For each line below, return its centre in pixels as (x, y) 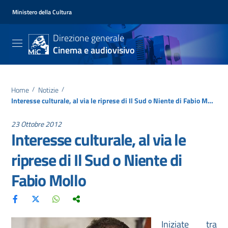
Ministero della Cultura (42, 12)
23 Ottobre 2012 (36, 124)
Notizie (48, 90)
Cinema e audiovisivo (94, 50)
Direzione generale (89, 38)
